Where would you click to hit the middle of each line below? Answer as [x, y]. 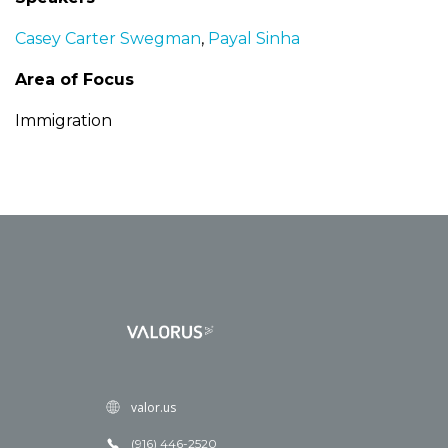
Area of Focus [74, 79]
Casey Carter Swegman [108, 38]
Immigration [63, 120]
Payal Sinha [254, 38]
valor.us [153, 407]
